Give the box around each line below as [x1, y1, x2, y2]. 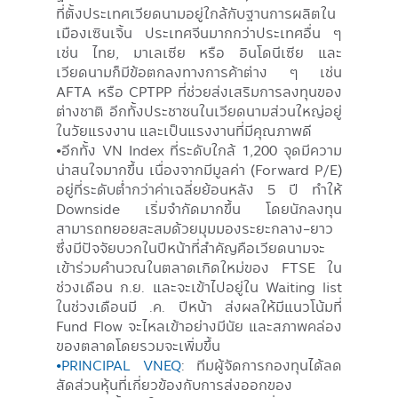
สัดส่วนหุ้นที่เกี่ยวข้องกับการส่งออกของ [56, 374, 292, 394]
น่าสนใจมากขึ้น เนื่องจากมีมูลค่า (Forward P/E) [56, 159, 342, 179]
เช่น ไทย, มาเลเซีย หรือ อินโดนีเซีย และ [56, 42, 342, 62]
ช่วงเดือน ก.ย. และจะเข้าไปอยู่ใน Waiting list [56, 276, 342, 297]
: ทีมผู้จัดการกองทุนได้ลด [180, 354, 342, 375]
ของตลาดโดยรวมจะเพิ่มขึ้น [56, 335, 220, 355]
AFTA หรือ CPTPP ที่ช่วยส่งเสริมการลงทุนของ [56, 81, 342, 101]
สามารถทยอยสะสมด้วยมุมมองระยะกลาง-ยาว [56, 218, 333, 238]
